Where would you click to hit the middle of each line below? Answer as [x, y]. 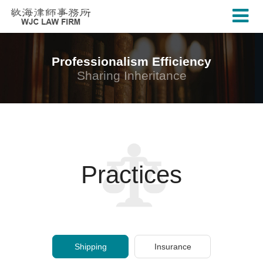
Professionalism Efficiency [131, 61]
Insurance [173, 247]
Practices [131, 175]
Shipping [90, 247]
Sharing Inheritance [131, 75]
